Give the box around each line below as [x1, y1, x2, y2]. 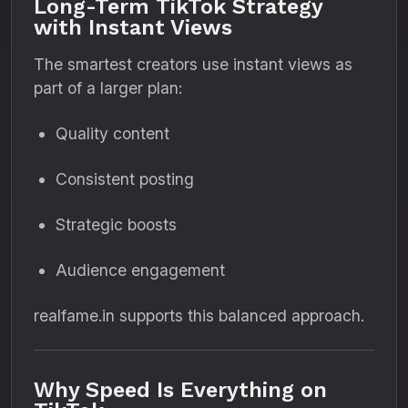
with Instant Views [34, 15, 232, 40]
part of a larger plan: [34, 78, 182, 97]
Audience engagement [56, 260, 225, 280]
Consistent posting [56, 169, 194, 189]
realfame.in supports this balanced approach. [34, 306, 364, 325]
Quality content [56, 124, 169, 143]
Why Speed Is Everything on [34, 377, 327, 403]
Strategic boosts [56, 215, 177, 234]
